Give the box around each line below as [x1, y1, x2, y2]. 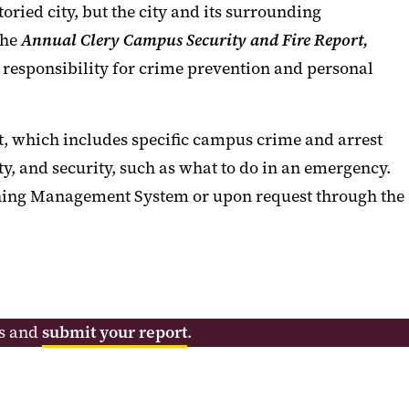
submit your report [42, 321, 187, 343]
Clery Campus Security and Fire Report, [80, 29, 369, 51]
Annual [21, 29, 77, 51]
